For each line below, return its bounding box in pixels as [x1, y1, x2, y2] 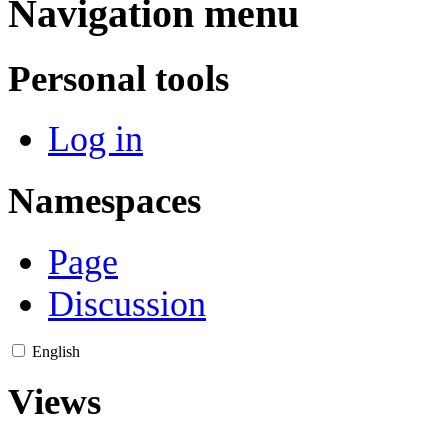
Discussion [48, 283, 206, 324]
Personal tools [8, 57, 229, 99]
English [32, 342, 80, 360]
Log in [48, 119, 143, 160]
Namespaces [8, 180, 201, 222]
